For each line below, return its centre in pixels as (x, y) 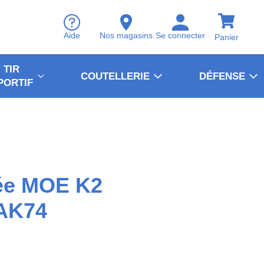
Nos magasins (126, 36)
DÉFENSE (222, 76)
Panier (226, 37)
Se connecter (180, 36)
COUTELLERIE (115, 76)
